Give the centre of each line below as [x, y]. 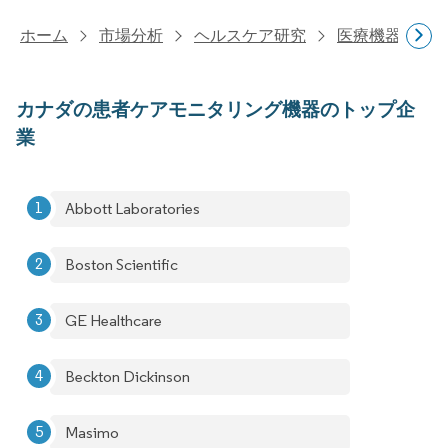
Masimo [92, 432]
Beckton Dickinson [127, 376]
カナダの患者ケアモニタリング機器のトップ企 [215, 109]
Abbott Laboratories [132, 208]
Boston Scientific [121, 264]
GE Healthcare [113, 320]
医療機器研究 [385, 35]
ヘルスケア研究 [250, 35]
